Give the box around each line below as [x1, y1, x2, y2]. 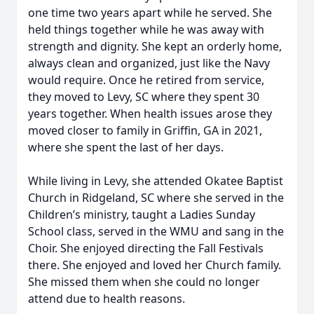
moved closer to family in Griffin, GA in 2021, [28, 123, 262, 138]
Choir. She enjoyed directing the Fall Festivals [28, 240, 264, 256]
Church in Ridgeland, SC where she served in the [28, 190, 284, 205]
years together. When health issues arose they [28, 106, 272, 121]
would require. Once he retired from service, [28, 72, 264, 88]
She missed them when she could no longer [28, 274, 260, 289]
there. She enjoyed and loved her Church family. [28, 257, 281, 273]
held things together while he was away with [28, 22, 264, 37]
